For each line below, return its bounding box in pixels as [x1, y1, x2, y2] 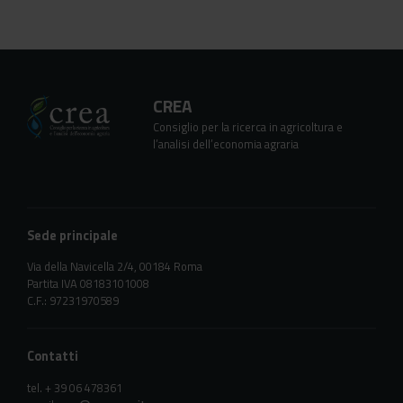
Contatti [27, 346, 78, 367]
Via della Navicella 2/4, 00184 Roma [27, 257, 202, 276]
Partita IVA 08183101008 [27, 274, 149, 293]
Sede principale [27, 225, 118, 246]
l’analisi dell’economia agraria [153, 134, 299, 153]
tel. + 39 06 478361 [27, 378, 122, 397]
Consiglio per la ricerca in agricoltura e [153, 117, 343, 136]
